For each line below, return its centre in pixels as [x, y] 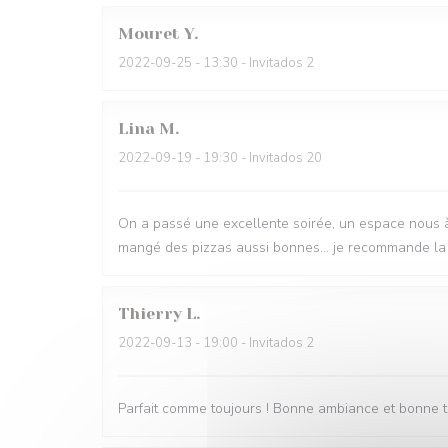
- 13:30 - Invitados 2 [253, 63]
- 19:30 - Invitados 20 [257, 158]
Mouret [149, 33]
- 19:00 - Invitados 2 [253, 343]
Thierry [150, 313]
